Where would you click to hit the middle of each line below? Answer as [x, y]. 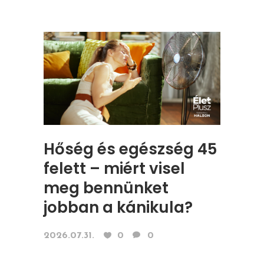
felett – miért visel [114, 168]
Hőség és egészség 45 [130, 149]
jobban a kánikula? [118, 207]
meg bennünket [106, 188]
